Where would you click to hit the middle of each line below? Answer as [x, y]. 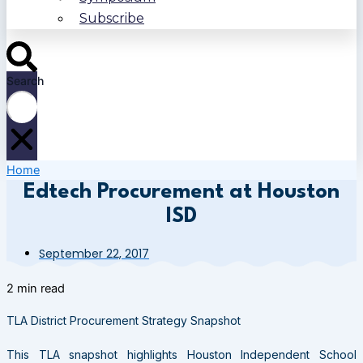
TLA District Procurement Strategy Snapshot [124, 320]
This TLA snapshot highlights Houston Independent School [181, 354]
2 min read [36, 288]
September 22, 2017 [94, 254]
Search [25, 80]
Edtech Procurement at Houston [181, 192]
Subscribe [112, 19]
